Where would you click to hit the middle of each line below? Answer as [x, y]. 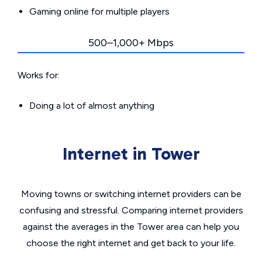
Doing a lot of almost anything [92, 106]
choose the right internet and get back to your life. [131, 243]
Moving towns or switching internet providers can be [131, 194]
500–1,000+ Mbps [131, 43]
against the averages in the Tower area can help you [131, 227]
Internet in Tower [131, 154]
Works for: [39, 75]
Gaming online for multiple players [99, 11]
